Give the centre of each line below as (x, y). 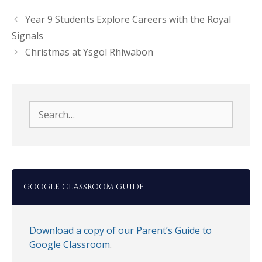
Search (44, 107)
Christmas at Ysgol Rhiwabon (89, 52)
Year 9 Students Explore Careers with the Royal (128, 19)
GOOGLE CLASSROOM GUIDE (84, 187)
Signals (27, 35)
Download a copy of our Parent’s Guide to (120, 230)
